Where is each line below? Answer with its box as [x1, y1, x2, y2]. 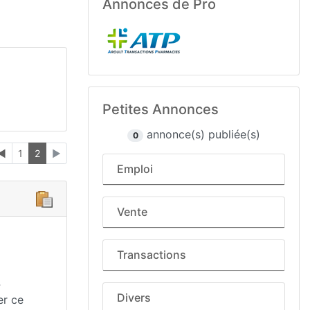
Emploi [117, 162, 153, 176]
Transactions [117, 248, 186, 262]
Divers [117, 291, 151, 304]
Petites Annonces [102, 101, 219, 118]
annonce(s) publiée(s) [143, 127, 260, 141]
